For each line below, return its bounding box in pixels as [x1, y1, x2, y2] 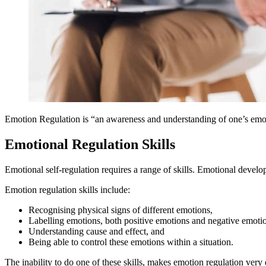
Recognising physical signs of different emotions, [28, 205, 213, 216]
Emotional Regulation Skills [5, 137, 175, 153]
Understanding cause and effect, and [28, 226, 164, 237]
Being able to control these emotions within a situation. [28, 237, 233, 248]
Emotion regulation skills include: [5, 185, 130, 195]
